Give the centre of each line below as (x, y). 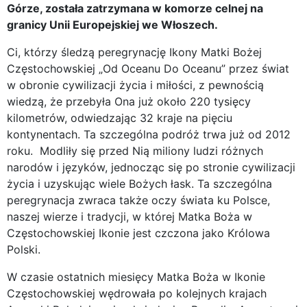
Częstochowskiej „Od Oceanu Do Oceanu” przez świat (148, 68)
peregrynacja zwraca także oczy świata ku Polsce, (138, 200)
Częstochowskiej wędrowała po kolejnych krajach (137, 293)
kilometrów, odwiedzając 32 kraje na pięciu (120, 118)
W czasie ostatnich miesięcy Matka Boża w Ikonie (136, 277)
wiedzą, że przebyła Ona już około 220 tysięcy (129, 101)
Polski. (24, 249)
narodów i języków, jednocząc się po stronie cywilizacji (151, 167)
